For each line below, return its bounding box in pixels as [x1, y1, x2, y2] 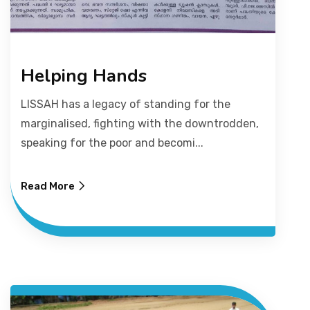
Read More [21, 180, 75, 193]
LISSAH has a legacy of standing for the [21, 98, 230, 111]
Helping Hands [21, 64, 147, 89]
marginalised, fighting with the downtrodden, [21, 117, 259, 131]
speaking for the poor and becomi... [21, 136, 203, 150]
